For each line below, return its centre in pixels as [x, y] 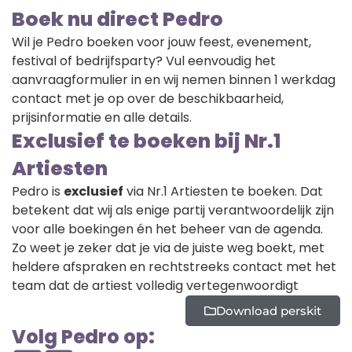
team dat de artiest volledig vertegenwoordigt [155, 286]
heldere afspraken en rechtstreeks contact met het [174, 267]
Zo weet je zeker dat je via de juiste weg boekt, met [168, 248]
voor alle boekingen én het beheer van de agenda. [167, 229]
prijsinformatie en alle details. [102, 118]
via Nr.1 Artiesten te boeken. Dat [223, 192]
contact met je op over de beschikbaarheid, [148, 99]
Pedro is [38, 192]
